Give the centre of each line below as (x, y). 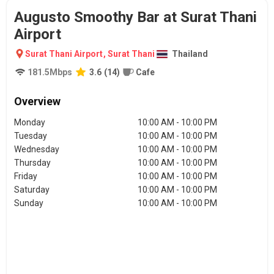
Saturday (32, 190)
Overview (37, 101)
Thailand (190, 54)
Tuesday (31, 136)
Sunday (29, 203)
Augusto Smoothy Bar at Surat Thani (135, 17)
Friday (26, 176)
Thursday (32, 163)
